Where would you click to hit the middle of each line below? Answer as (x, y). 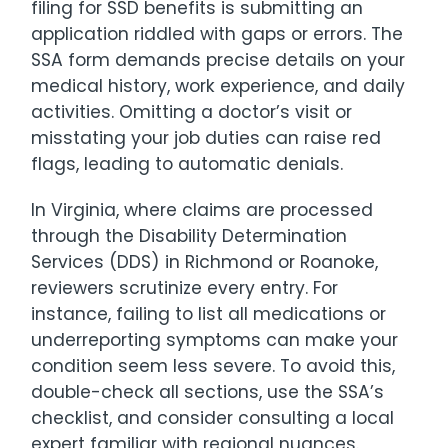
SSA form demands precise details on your (218, 60)
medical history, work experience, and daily (218, 86)
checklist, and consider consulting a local (213, 418)
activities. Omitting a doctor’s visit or (192, 112)
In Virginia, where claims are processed (202, 210)
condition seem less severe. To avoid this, (213, 366)
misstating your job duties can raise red (206, 138)
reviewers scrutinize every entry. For (185, 288)
